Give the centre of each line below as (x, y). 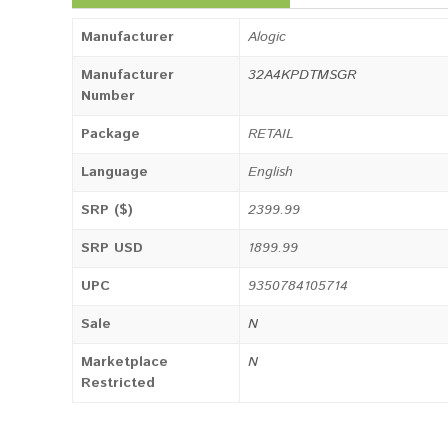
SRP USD (112, 248)
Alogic (267, 37)
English (270, 172)
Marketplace (124, 362)
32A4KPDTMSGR (302, 75)
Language (114, 172)
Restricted (118, 383)
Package (110, 134)
